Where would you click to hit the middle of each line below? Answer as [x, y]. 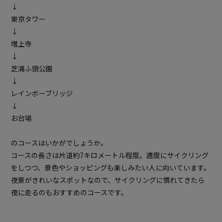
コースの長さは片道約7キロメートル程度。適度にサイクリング [110, 155]
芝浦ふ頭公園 [32, 69]
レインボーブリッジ [42, 93]
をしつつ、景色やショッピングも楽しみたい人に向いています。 [111, 168]
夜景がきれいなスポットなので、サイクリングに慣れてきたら [108, 180]
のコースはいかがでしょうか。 [59, 143]
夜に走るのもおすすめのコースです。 [69, 193]
